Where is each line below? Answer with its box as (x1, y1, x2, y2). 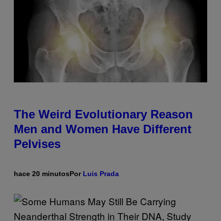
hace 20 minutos (14, 170, 70, 178)
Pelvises (14, 137, 61, 151)
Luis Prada (83, 170, 119, 178)
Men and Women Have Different (14, 122, 191, 136)
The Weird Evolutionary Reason (14, 108, 193, 121)
